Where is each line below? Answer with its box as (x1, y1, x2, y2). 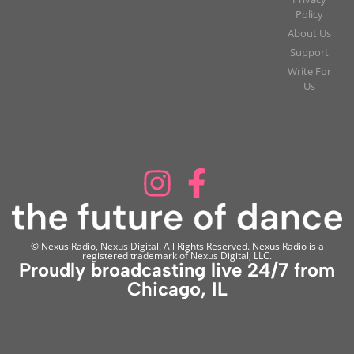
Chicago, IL (126, 277, 228, 300)
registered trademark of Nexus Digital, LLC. (82, 248, 272, 262)
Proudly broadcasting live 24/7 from (19, 258, 335, 281)
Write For (287, 64, 331, 79)
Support (289, 45, 329, 60)
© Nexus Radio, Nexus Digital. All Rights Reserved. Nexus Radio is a (30, 239, 324, 253)
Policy (295, 7, 323, 22)
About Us (287, 26, 331, 41)
